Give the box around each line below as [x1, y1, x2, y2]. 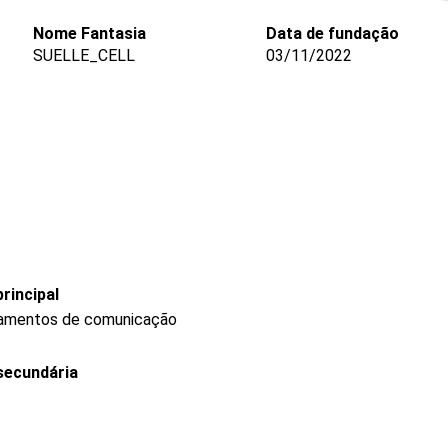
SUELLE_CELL [32, 46, 135, 66]
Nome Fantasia [32, 24, 146, 43]
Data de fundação [265, 24, 399, 43]
